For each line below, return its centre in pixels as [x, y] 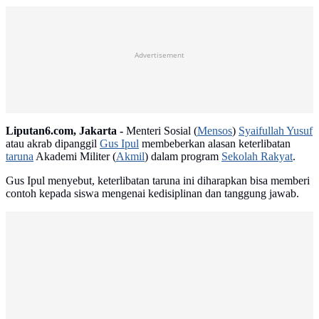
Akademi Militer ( [75, 157]
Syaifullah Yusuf [276, 131]
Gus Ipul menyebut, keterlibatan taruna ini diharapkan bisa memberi [158, 181]
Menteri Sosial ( [160, 131]
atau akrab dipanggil [53, 144]
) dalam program [183, 157]
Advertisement [159, 54]
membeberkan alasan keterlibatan [215, 144]
